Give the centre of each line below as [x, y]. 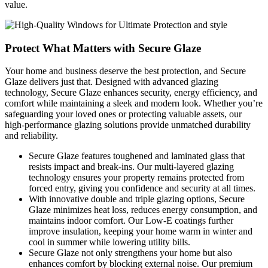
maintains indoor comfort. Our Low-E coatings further [131, 221]
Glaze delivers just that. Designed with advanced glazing [112, 82]
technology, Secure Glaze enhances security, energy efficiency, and [131, 93]
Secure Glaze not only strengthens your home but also [130, 253]
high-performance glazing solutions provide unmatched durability [128, 125]
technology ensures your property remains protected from [136, 178]
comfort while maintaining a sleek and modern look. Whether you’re [134, 103]
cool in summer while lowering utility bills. [109, 242]
